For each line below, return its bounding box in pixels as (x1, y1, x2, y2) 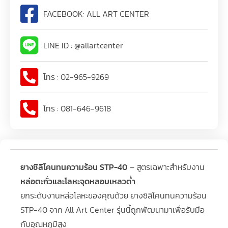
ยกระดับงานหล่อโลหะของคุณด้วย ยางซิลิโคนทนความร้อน (20, 189, 207, 202)
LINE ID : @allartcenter (43, 39, 123, 52)
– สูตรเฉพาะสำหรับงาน (128, 160, 205, 173)
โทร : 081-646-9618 (43, 102, 111, 115)
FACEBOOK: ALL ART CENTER (43, 8, 149, 20)
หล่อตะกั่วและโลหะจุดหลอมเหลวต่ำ (20, 175, 135, 187)
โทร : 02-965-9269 (43, 71, 109, 83)
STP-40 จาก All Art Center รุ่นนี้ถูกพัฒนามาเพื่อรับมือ (20, 203, 205, 216)
